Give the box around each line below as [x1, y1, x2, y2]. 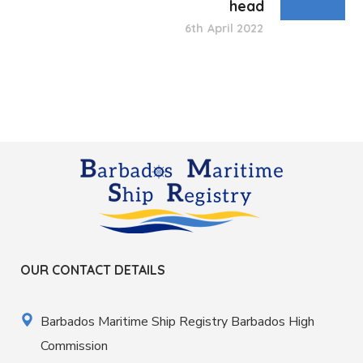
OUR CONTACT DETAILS [20, 262, 165, 279]
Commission [41, 337, 108, 356]
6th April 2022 [185, 21, 264, 36]
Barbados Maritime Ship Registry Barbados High [41, 313, 314, 331]
